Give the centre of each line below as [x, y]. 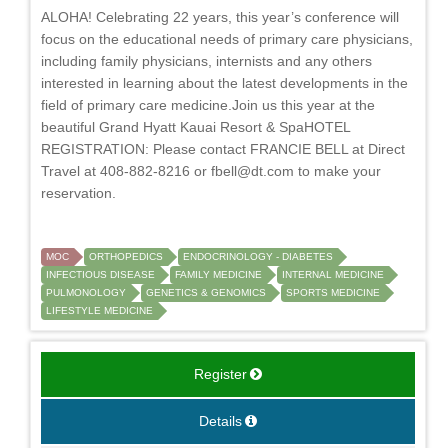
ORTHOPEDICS [126, 256]
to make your [337, 170]
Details [220, 420]
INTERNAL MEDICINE [333, 274]
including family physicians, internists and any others [206, 60]
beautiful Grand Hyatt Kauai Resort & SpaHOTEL [195, 126]
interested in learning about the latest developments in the [224, 82]
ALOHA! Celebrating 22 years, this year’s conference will [220, 16]
